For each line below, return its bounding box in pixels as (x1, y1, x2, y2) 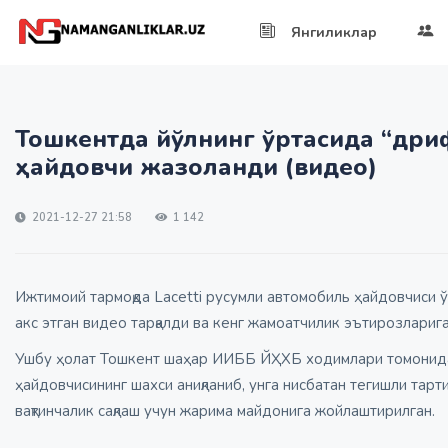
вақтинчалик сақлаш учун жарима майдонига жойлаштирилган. (15, 401, 435, 421)
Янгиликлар (291, 23, 377, 42)
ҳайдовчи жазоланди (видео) (15, 151, 377, 183)
